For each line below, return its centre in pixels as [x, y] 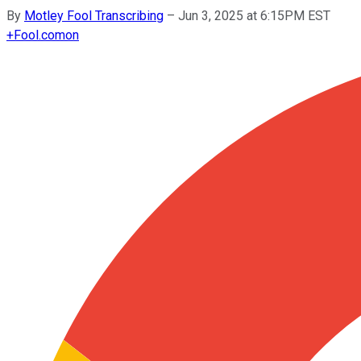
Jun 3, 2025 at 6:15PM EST [254, 15]
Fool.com [39, 35]
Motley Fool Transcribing [94, 15]
